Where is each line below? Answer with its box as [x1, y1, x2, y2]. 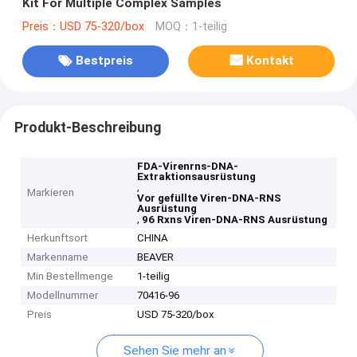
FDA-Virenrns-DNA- [137, 160, 239, 173]
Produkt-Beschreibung [14, 119, 161, 135]
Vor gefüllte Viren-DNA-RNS [137, 192, 282, 205]
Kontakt [246, 53, 295, 69]
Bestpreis [75, 53, 133, 69]
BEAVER [137, 251, 175, 264]
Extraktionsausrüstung [137, 171, 257, 183]
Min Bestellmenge [27, 270, 114, 283]
